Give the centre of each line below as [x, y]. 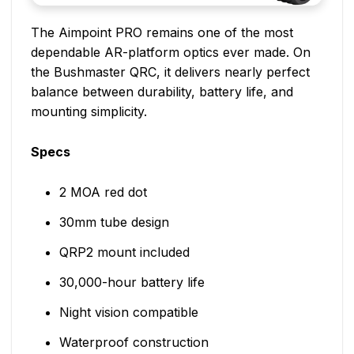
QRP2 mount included [124, 252]
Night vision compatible [128, 312]
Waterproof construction [134, 342]
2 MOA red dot [103, 192]
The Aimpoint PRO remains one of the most [162, 32]
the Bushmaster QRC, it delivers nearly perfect [170, 72]
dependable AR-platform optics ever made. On [171, 52]
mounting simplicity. [89, 111]
